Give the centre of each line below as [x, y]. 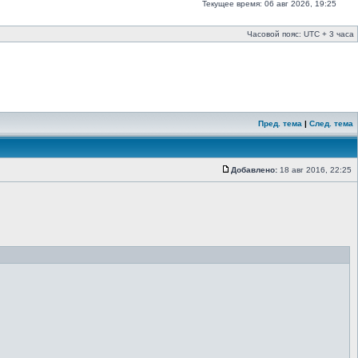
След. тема [331, 123]
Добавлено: [254, 170]
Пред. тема [280, 123]
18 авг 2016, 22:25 [316, 170]
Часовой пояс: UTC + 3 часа [300, 34]
